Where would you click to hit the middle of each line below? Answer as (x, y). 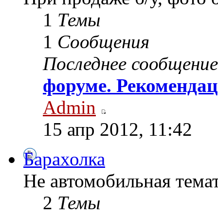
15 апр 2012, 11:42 (118, 129)
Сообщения (103, 41)
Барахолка (64, 159)
